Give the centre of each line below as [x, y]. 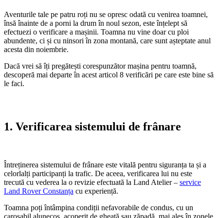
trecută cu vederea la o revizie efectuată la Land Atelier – [92, 182]
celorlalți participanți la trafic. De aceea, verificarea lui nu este [98, 173]
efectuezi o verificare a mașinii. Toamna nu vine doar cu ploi [96, 32]
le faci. [14, 83]
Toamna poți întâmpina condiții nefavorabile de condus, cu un [99, 207]
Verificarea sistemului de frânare [98, 126]
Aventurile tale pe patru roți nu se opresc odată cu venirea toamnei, [106, 14]
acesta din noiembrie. [36, 49]
